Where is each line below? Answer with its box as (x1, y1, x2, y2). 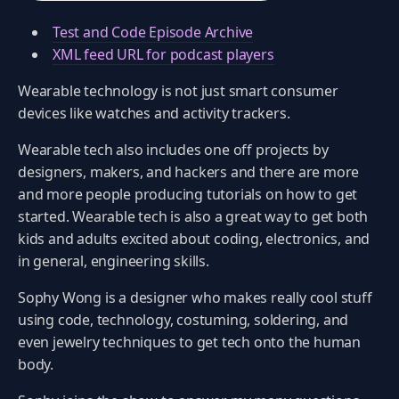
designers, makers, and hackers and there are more (18, 162, 360, 182)
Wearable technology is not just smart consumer (18, 81, 338, 101)
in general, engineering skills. (18, 251, 213, 271)
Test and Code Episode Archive (53, 22, 254, 42)
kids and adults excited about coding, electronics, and (18, 229, 370, 248)
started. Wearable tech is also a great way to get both (18, 207, 369, 226)
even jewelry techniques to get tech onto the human (18, 332, 361, 352)
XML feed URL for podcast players (53, 45, 274, 64)
